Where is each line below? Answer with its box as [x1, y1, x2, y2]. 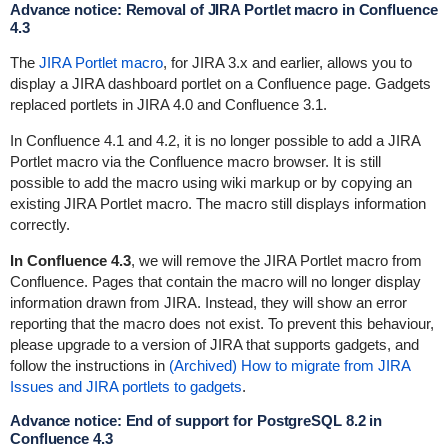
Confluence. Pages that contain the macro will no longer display [9, 273, 421, 290]
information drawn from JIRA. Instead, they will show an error [9, 294, 407, 311]
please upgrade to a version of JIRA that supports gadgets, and [9, 336, 419, 353]
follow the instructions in [9, 357, 169, 374]
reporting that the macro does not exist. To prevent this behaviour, [9, 315, 434, 332]
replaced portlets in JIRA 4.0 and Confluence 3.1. [9, 96, 327, 113]
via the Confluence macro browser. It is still [97, 153, 381, 170]
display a [9, 75, 72, 92]
